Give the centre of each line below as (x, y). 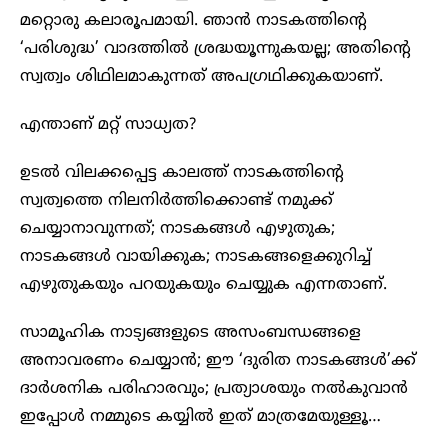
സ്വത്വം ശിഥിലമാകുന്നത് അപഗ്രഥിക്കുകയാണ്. (201, 76)
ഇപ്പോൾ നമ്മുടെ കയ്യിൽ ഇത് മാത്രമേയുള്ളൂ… (200, 416)
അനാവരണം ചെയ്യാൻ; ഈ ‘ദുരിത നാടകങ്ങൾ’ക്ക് (218, 360)
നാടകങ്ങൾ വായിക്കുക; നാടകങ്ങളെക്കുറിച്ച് (195, 256)
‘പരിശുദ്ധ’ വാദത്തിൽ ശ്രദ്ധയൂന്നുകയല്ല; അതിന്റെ (215, 48)
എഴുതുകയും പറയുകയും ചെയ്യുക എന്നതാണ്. (203, 284)
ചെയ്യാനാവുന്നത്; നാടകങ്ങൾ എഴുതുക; (177, 228)
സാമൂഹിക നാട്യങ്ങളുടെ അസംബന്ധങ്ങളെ (190, 332)
